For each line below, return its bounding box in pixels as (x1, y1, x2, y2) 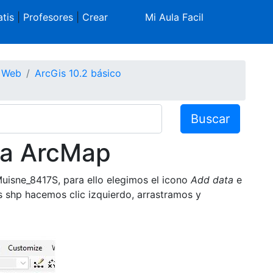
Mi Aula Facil (145, 11, 204, 23)
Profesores (23, 11, 73, 23)
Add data (190, 173, 233, 186)
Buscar (191, 111, 230, 126)
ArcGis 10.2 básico (34, 66, 121, 79)
